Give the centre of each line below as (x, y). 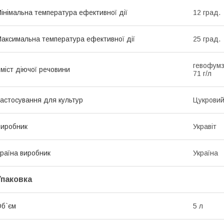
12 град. (207, 12)
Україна (205, 153)
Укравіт (205, 126)
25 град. (207, 39)
